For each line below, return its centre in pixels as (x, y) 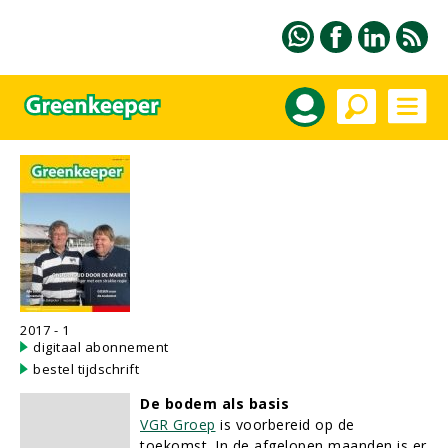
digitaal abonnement (101, 347)
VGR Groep (178, 424)
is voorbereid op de (285, 424)
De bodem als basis (214, 403)
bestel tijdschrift (86, 369)
